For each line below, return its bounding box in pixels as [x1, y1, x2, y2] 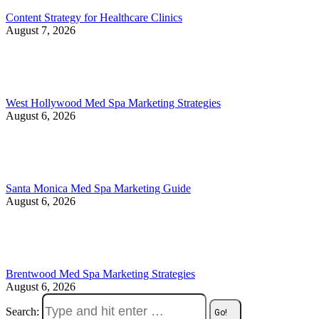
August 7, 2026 [6, 23, 75, 36]
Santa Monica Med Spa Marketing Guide [6, 182, 191, 194]
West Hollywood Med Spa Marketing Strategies [6, 96, 221, 109]
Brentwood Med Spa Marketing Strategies [6, 267, 195, 280]
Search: [6, 305, 39, 318]
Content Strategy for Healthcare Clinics [6, 11, 182, 23]
